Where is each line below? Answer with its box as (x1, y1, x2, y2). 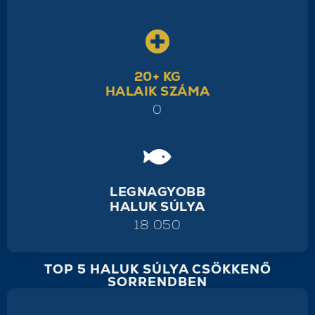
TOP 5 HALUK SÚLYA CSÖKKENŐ (44, 260, 271, 277)
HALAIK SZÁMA (105, 82, 210, 99)
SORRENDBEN (108, 273, 207, 290)
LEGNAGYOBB (110, 183, 205, 200)
